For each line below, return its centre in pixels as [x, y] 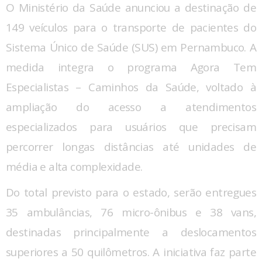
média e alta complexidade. [74, 166]
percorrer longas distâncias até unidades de [131, 146]
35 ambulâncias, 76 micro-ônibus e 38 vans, [131, 212]
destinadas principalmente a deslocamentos [131, 232]
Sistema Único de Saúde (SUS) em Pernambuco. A [131, 47]
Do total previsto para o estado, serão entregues [131, 192]
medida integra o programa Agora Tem [131, 67]
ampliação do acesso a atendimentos [131, 107]
